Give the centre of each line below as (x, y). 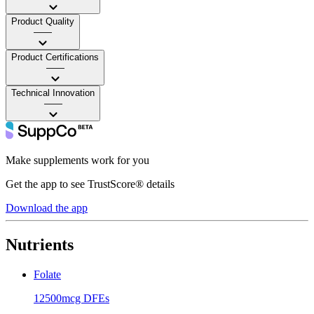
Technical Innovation (53, 93)
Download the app (47, 207)
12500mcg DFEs (71, 298)
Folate (47, 274)
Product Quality (43, 21)
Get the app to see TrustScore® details (90, 184)
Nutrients (40, 244)
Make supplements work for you (77, 160)
